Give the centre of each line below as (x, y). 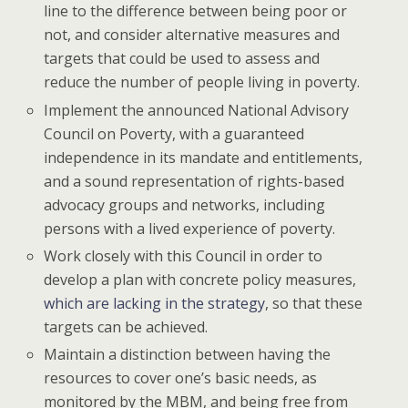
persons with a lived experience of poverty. (190, 228)
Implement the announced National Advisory (197, 110)
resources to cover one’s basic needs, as (181, 377)
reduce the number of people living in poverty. (202, 82)
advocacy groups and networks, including (185, 204)
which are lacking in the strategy (155, 303)
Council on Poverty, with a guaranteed (174, 133)
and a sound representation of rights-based (194, 181)
